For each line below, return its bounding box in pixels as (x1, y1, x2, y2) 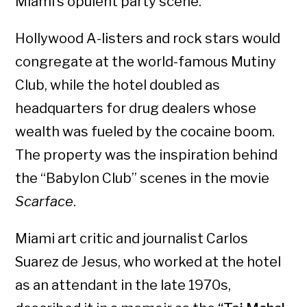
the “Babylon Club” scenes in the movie (15, 170, 270, 187)
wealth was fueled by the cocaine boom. (15, 123, 275, 140)
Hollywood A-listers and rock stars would (15, 30, 281, 47)
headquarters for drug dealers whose (15, 100, 257, 117)
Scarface (15, 193, 74, 210)
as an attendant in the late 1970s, (15, 277, 232, 294)
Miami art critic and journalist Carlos (15, 230, 249, 247)
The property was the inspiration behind (15, 147, 278, 164)
